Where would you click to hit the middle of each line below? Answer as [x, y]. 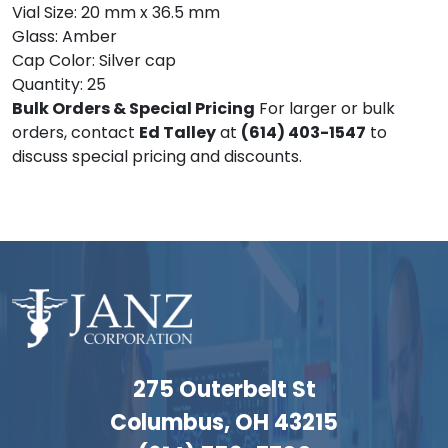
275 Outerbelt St [224, 389]
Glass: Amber [64, 36]
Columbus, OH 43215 [224, 422]
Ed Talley [177, 132]
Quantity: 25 [59, 84]
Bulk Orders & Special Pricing [133, 108]
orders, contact [75, 132]
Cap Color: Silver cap [94, 60]
